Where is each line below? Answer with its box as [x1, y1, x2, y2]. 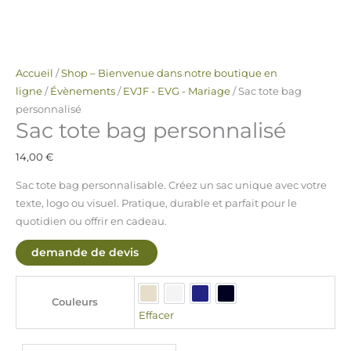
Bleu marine [199, 295, 264, 308]
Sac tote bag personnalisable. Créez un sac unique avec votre [15, 179, 327, 191]
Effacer [139, 309, 175, 322]
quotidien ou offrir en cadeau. [15, 215, 167, 227]
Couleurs [52, 296, 99, 309]
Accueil [15, 67, 53, 80]
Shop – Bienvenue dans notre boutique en [60, 67, 277, 80]
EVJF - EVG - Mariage [122, 85, 230, 98]
